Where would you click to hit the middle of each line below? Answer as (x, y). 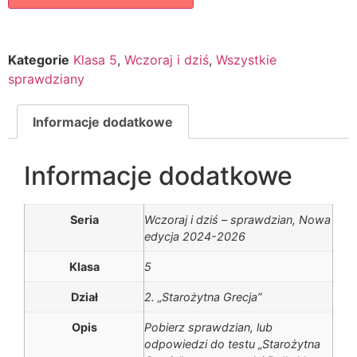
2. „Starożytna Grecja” (203, 297)
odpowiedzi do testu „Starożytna (232, 344)
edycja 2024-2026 (195, 237)
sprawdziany (46, 78)
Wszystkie (246, 59)
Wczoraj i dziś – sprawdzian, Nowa (237, 220)
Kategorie (39, 59)
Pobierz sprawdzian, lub (208, 328)
